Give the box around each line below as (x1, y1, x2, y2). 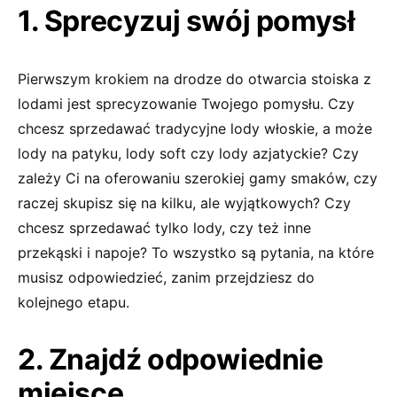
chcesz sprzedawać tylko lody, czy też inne (18, 218, 311, 237)
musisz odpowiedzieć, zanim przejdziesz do (18, 268, 315, 286)
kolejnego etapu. (18, 292, 129, 311)
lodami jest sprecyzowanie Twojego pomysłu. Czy (18, 94, 354, 113)
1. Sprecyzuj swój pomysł (18, 3, 355, 38)
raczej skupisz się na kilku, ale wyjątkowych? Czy (18, 193, 351, 212)
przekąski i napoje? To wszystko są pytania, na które (18, 243, 374, 261)
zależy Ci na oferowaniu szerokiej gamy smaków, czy (18, 168, 378, 187)
